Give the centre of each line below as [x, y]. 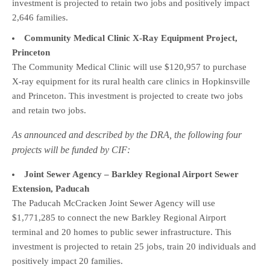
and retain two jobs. [49, 111]
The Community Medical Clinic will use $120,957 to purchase [129, 67]
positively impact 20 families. [67, 261]
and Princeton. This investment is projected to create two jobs [127, 96]
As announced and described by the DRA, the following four [127, 135]
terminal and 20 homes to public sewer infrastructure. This [122, 232]
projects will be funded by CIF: [71, 150]
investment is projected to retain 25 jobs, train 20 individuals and [134, 247]
